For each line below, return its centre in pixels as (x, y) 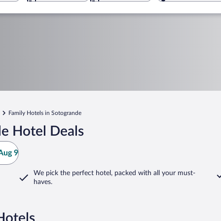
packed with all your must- (154, 173)
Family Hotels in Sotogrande (45, 113)
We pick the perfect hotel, (73, 173)
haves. (43, 182)
